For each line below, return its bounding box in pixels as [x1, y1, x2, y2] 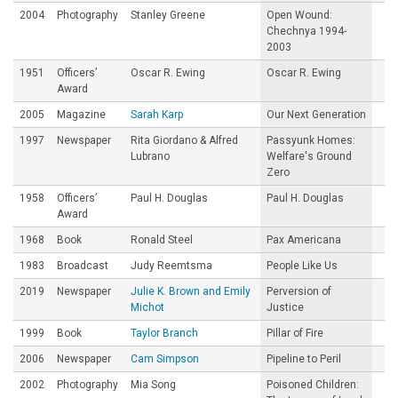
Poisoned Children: [267, 378, 359, 391]
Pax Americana [267, 233, 341, 246]
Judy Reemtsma [131, 259, 212, 272]
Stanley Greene [131, 8, 205, 21]
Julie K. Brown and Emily [131, 284, 251, 298]
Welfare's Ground [267, 149, 352, 163]
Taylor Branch [131, 326, 198, 339]
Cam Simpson [131, 352, 199, 365]
